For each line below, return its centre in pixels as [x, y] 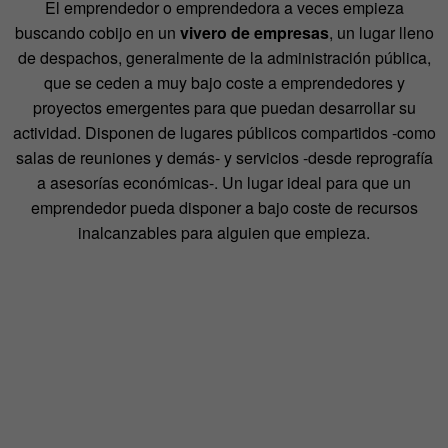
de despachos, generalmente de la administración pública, [224, 58]
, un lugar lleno [381, 33]
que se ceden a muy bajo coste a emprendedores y [224, 83]
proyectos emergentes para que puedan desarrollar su [224, 108]
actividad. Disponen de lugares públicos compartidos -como [224, 133]
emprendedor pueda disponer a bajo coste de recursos [224, 208]
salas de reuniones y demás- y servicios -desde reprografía [224, 158]
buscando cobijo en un [97, 33]
